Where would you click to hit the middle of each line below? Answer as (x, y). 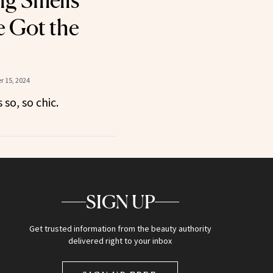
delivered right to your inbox (120, 241)
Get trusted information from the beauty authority (120, 229)
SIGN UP (120, 202)
